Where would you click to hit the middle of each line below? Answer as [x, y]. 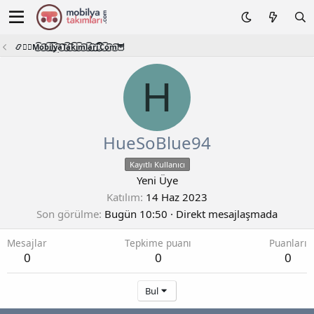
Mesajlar [27, 243]
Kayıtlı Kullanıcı [157, 164]
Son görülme [68, 214]
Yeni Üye [157, 180]
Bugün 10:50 [136, 214]
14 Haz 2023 [177, 197]
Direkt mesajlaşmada [225, 214]
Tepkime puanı [158, 243]
